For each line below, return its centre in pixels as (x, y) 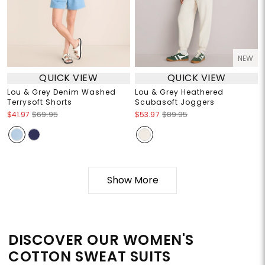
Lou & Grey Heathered (179, 92)
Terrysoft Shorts (39, 102)
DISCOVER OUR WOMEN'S (101, 240)
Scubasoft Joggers (175, 102)
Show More (132, 180)
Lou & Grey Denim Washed (61, 92)
